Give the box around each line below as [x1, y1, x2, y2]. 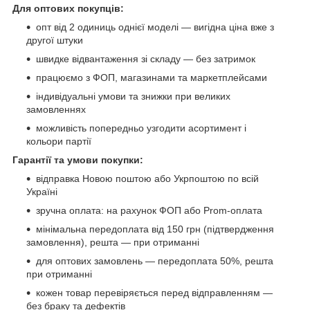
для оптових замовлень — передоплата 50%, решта [36, 255, 273, 266]
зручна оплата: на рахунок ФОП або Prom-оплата [36, 204, 262, 216]
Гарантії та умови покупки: [12, 154, 143, 165]
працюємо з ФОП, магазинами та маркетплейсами [36, 71, 267, 83]
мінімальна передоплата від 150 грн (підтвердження [36, 223, 274, 235]
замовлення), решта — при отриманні [26, 236, 199, 248]
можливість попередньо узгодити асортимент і [36, 122, 246, 134]
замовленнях [26, 103, 86, 115]
